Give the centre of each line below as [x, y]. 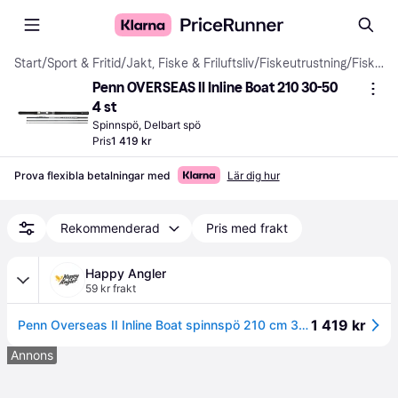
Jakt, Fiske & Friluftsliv [190, 64]
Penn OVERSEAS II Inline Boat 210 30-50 [215, 88]
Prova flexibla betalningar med [92, 175]
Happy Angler [126, 273]
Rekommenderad [110, 228]
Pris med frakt [247, 228]
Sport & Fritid [84, 64]
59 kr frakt [111, 288]
